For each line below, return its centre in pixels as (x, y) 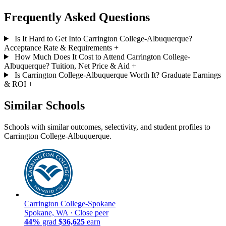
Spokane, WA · (49, 212)
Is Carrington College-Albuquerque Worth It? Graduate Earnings (118, 75)
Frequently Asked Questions (77, 17)
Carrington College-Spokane (70, 203)
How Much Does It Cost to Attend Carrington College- (102, 56)
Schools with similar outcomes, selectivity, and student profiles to (107, 127)
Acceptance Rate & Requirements (58, 47)
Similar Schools (44, 105)
